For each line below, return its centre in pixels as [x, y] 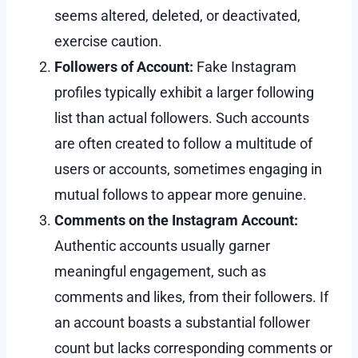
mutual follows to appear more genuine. [181, 194]
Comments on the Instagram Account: [176, 220]
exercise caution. [108, 41]
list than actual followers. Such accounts [182, 117]
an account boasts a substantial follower [182, 322]
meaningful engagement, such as [160, 271]
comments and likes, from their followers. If [191, 296]
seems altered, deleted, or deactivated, [177, 15]
